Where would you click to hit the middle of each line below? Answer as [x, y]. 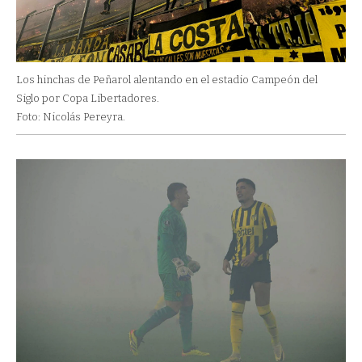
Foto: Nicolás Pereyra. [71, 116]
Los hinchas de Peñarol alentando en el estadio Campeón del [167, 79]
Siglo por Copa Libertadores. [88, 98]
